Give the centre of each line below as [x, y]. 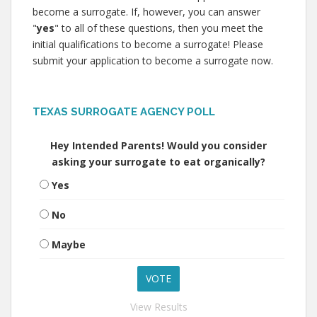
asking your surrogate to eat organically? [158, 161]
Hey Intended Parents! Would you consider [158, 145]
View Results [158, 306]
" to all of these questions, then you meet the [159, 28]
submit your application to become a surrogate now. [153, 60]
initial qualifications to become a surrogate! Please [148, 44]
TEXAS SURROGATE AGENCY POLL [124, 111]
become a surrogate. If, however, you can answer [146, 11]
